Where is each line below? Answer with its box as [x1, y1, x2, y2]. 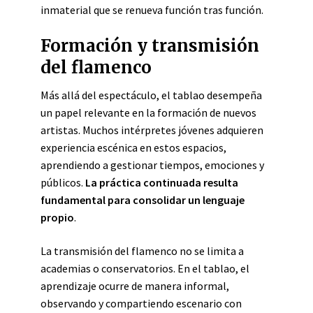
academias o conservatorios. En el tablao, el [41, 261, 249, 275]
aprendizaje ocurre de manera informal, [41, 279, 229, 293]
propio [41, 210, 74, 224]
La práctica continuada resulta [85, 175, 238, 189]
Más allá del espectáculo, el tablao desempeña [41, 88, 262, 102]
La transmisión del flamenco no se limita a [41, 244, 244, 258]
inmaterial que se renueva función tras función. [41, 3, 263, 17]
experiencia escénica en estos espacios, [41, 140, 226, 154]
